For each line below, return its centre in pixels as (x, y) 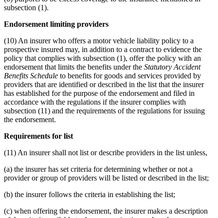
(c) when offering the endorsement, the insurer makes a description (106, 211)
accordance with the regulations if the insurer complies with (95, 102)
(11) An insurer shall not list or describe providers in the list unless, (106, 152)
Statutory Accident (172, 67)
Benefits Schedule (31, 75)
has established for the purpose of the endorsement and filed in (99, 93)
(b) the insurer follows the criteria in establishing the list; (90, 194)
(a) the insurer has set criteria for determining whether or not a (98, 169)
